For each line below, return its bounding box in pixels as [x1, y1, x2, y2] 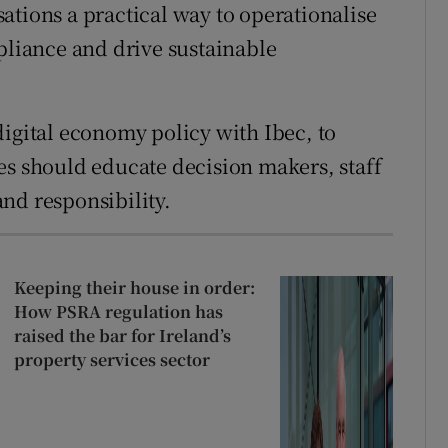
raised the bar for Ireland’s [13, 324, 231, 348]
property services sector [13, 348, 210, 372]
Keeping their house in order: [13, 276, 255, 300]
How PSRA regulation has [13, 300, 223, 324]
